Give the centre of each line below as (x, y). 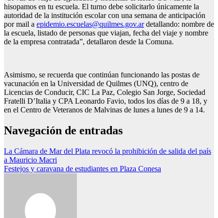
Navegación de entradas (63, 131)
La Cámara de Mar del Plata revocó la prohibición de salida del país (108, 151)
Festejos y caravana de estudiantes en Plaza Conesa (82, 169)
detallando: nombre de (179, 24)
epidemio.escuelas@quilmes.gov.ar (90, 24)
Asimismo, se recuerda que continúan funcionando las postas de (102, 75)
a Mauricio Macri (30, 160)
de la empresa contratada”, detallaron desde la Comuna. (89, 42)
